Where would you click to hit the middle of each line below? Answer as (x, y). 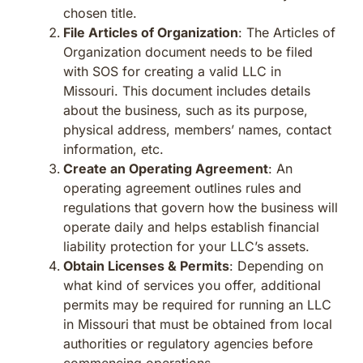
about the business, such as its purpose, (186, 110)
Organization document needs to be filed (188, 51)
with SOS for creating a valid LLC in (172, 71)
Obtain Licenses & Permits (146, 265)
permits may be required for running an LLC (197, 304)
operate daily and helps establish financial (191, 226)
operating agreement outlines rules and (182, 188)
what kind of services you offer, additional (192, 285)
